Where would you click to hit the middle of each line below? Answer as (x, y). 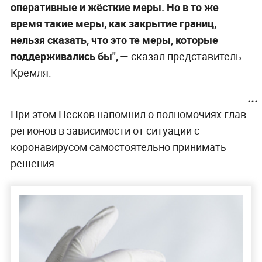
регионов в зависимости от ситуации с (105, 130)
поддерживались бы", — (70, 56)
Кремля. (31, 72)
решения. (34, 163)
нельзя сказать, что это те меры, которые (114, 39)
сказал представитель (186, 56)
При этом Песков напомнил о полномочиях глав (128, 114)
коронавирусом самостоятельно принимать (118, 146)
